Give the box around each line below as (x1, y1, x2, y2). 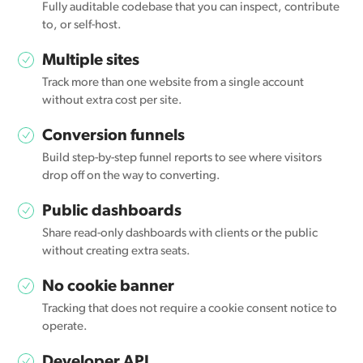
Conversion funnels (42, 128, 186, 145)
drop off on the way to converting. (42, 170, 221, 183)
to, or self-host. (42, 19, 122, 32)
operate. (42, 321, 88, 334)
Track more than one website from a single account (42, 77, 305, 90)
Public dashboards (42, 203, 182, 220)
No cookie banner (42, 279, 175, 296)
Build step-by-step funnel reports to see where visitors (42, 152, 322, 165)
